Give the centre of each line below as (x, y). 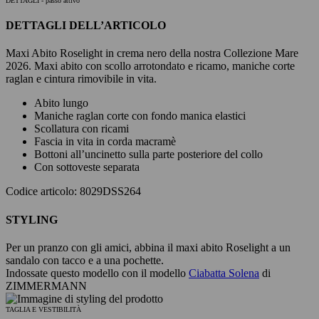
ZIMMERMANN (46, 286)
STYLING (32, 219)
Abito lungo (61, 103)
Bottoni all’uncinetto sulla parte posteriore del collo (148, 155)
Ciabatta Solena (224, 273)
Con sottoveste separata (87, 167)
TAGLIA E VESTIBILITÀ (43, 309)
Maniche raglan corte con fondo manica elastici (140, 116)
